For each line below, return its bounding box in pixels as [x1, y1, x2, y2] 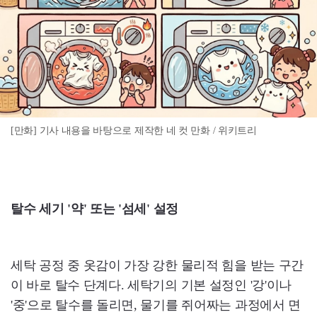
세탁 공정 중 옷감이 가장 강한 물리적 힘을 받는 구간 [11, 258, 304, 273]
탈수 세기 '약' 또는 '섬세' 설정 [11, 202, 178, 217]
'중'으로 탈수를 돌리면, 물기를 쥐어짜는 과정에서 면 [11, 298, 301, 313]
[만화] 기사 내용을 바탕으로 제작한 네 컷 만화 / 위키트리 [11, 125, 257, 137]
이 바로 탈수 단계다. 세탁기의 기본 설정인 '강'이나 [11, 278, 292, 293]
